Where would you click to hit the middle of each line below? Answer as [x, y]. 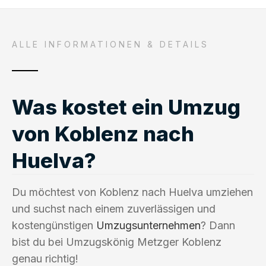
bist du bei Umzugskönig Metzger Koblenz [117, 242]
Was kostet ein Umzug [126, 107]
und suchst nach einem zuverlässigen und [114, 208]
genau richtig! [45, 258]
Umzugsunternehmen [148, 225]
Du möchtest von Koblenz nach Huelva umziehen [132, 192]
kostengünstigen [54, 225]
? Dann [218, 225]
